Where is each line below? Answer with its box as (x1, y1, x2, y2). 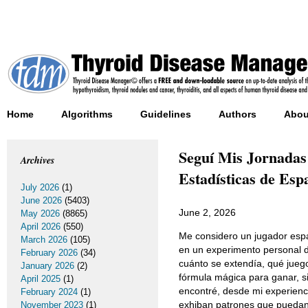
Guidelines (140, 109, 191, 120)
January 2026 (21, 261, 74, 271)
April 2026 (21, 221, 60, 232)
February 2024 (21, 287, 78, 297)
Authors (219, 109, 256, 120)
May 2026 (21, 208, 60, 219)
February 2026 (21, 247, 78, 258)
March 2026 (21, 234, 67, 245)
